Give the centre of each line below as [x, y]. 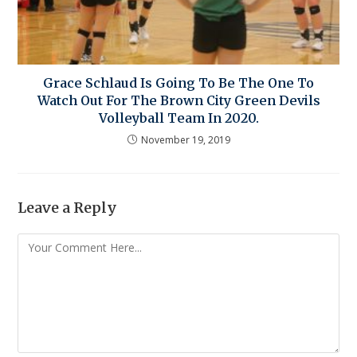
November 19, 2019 [185, 139]
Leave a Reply [68, 207]
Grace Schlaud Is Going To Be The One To [178, 82]
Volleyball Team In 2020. [178, 118]
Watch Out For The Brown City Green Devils [178, 100]
